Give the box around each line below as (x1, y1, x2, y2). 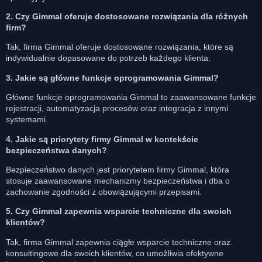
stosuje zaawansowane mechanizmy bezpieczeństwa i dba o (6, 175, 230, 185)
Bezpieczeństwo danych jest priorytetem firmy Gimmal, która (6, 164, 229, 174)
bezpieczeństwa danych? (6, 145, 107, 155)
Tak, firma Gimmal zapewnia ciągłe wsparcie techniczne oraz (6, 237, 230, 247)
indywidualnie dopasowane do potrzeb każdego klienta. (6, 53, 211, 63)
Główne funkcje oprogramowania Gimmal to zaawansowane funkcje (6, 92, 256, 102)
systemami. (6, 115, 48, 125)
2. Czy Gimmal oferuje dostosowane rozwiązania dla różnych (6, 11, 248, 21)
